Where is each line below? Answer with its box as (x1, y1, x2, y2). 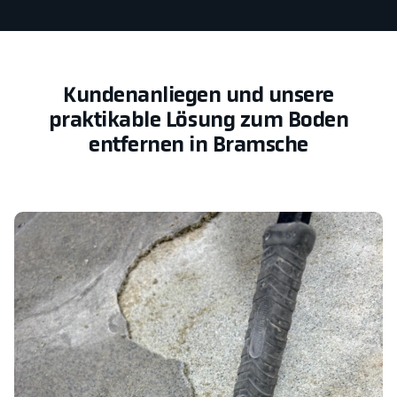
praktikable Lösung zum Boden (48, 110, 349, 132)
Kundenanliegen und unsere (63, 85, 334, 107)
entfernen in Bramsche (89, 135, 308, 157)
